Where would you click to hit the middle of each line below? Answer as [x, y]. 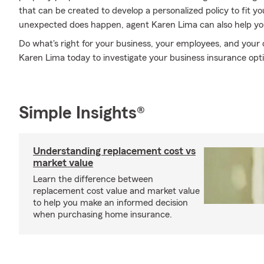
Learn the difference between [93, 179]
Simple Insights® [82, 113]
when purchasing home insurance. [103, 214]
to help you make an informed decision [110, 203]
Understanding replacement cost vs [114, 151]
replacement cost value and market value [116, 191]
